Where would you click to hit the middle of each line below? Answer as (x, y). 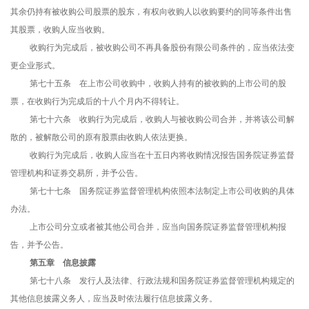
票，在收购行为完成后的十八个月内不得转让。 (97, 102)
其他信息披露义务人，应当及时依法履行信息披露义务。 (114, 299)
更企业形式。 (35, 66)
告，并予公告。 (39, 245)
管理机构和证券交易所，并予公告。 (77, 173)
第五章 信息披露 (63, 263)
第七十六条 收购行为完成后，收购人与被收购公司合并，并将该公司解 (162, 120)
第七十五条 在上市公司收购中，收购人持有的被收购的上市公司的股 (158, 84)
